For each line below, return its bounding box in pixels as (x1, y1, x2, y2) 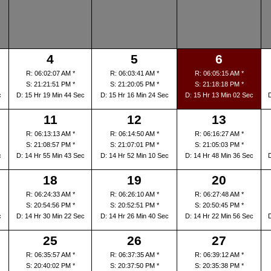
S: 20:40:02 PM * (25, 262, 75, 269)
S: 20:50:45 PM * (194, 201, 244, 209)
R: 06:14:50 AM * (109, 130, 159, 137)
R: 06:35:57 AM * (25, 251, 75, 258)
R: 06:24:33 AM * (25, 191, 75, 198)
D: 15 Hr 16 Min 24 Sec (100, 91, 169, 99)
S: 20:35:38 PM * (194, 262, 244, 269)
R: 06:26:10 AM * (109, 191, 159, 198)
